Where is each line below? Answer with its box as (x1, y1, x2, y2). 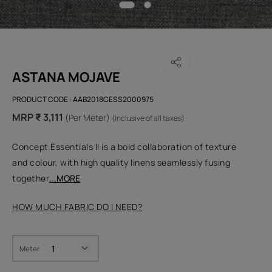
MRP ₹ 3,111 (12, 110, 63, 124)
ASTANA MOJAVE (12, 68, 120, 87)
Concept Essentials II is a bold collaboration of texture (12, 141, 236, 153)
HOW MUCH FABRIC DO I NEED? (12, 201, 142, 213)
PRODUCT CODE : (12, 94, 73, 105)
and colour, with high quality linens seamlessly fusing (12, 157, 230, 169)
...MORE (49, 172, 80, 185)
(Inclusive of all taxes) (112, 113, 185, 124)
